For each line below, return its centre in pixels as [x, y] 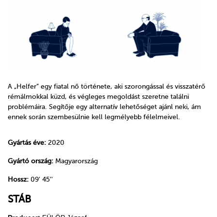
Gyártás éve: [27, 143]
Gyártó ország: [31, 161]
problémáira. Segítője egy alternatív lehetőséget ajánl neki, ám [104, 107]
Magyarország [76, 161]
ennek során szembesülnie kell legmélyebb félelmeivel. [94, 117]
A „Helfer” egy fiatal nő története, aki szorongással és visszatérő [107, 86]
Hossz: [18, 179]
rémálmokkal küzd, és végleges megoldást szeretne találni [98, 96]
